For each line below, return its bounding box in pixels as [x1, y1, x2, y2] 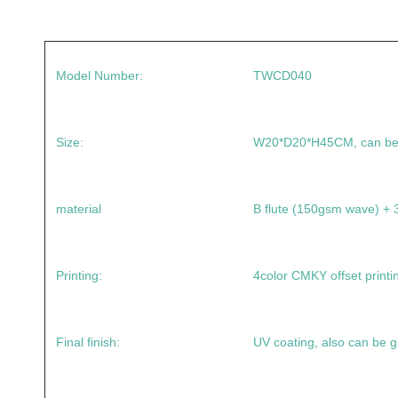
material [56, 201, 101, 216]
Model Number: [56, 68, 143, 83]
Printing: [56, 267, 102, 283]
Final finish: [56, 334, 120, 349]
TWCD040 [253, 68, 312, 83]
